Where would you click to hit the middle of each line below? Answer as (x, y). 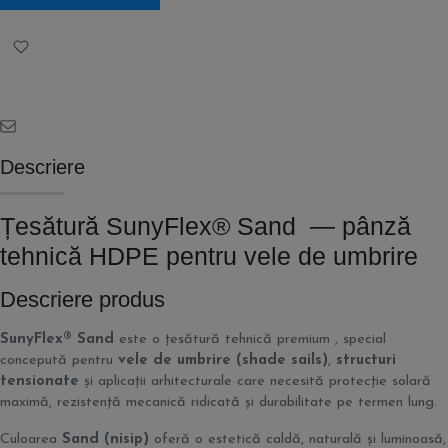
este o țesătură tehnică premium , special (250, 339)
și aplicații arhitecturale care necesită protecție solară (255, 381)
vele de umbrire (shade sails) (223, 360)
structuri (366, 360)
